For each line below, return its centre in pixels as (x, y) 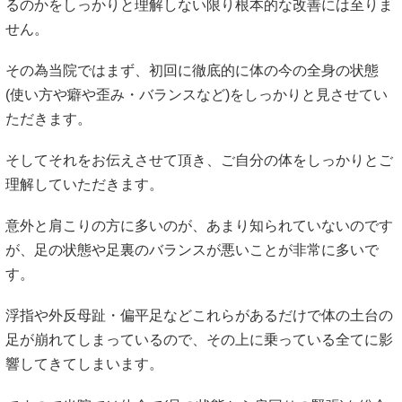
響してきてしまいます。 (84, 364)
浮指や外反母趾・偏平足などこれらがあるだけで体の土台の (199, 316)
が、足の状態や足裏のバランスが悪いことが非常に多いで (192, 250)
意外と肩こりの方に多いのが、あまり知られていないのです (199, 226)
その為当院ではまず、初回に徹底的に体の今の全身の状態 (192, 70)
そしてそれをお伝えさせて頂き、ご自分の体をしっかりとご (199, 161)
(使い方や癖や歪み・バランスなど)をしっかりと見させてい (197, 94)
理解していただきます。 (84, 185)
